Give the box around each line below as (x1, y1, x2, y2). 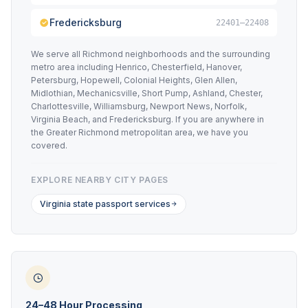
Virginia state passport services (40, 199, 170, 209)
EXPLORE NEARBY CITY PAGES (31, 175, 168, 185)
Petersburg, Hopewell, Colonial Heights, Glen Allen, (31, 75, 237, 85)
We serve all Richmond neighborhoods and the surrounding (31, 49, 270, 59)
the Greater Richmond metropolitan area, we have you (31, 127, 248, 137)
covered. (31, 140, 67, 151)
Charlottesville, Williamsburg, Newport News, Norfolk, (31, 101, 247, 111)
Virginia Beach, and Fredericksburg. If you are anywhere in (31, 114, 264, 124)
